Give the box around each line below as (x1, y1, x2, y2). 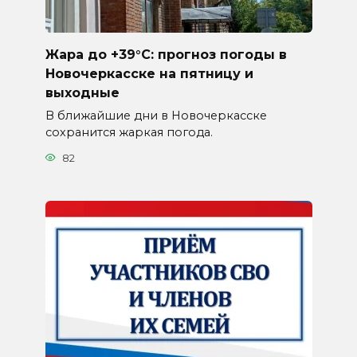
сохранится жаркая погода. (45, 125, 213, 140)
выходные (45, 84, 120, 100)
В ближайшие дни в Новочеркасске (45, 108, 267, 124)
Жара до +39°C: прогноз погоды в (45, 46, 287, 62)
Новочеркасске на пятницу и (45, 65, 253, 81)
